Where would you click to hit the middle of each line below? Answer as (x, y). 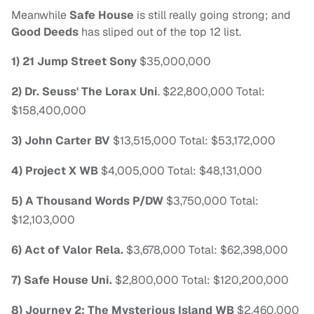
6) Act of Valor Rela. (69, 250)
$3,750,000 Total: (211, 201)
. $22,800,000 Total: (211, 92)
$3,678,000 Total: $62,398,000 (209, 250)
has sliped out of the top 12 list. (160, 32)
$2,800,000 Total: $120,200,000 (200, 280)
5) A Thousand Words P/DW (87, 201)
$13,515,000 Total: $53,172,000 (194, 141)
